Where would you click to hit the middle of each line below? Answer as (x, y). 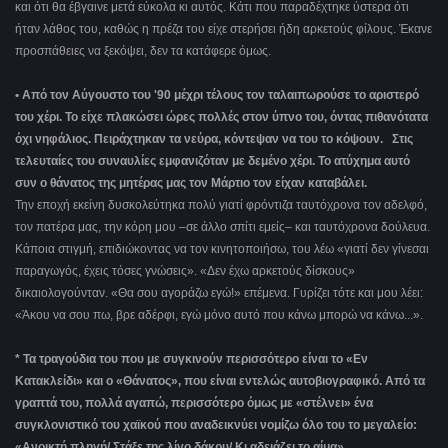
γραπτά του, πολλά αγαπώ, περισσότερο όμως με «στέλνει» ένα (194, 403)
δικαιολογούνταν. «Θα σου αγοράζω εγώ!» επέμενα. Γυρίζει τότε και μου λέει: (219, 293)
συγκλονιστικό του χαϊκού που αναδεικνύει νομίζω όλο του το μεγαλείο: (216, 425)
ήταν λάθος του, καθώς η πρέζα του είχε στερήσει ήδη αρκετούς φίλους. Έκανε (223, 29)
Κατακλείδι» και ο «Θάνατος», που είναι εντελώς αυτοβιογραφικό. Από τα (220, 381)
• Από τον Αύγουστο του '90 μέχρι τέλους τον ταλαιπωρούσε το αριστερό (217, 95)
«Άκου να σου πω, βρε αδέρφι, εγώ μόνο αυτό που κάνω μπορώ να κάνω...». (219, 315)
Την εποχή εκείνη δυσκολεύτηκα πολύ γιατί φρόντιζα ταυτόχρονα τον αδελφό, (221, 205)
